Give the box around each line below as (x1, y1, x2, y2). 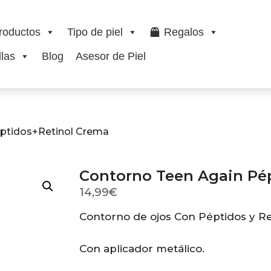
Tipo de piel (67, 26, 123, 39)
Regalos (163, 26, 204, 39)
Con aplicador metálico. (79, 243, 204, 255)
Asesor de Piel (75, 50, 146, 63)
